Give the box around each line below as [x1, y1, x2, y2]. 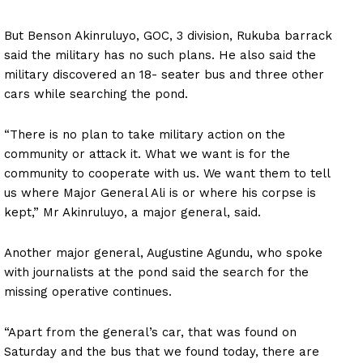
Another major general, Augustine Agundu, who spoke [4, 245, 322, 260]
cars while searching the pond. [4, 86, 188, 101]
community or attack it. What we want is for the [4, 146, 290, 161]
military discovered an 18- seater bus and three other [4, 66, 324, 82]
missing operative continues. [4, 284, 172, 299]
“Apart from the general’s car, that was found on [4, 324, 297, 340]
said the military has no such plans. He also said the [4, 47, 316, 62]
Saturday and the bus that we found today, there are [4, 344, 319, 359]
